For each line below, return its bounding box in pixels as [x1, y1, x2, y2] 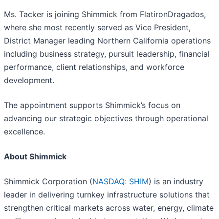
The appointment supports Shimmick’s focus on [4, 100, 180, 110]
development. [4, 75, 54, 86]
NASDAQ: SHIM [92, 176, 149, 187]
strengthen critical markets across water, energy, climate [4, 203, 214, 213]
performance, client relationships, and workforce [4, 62, 184, 72]
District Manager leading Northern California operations [4, 36, 211, 46]
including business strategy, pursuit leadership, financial [4, 49, 210, 59]
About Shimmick [4, 152, 66, 162]
